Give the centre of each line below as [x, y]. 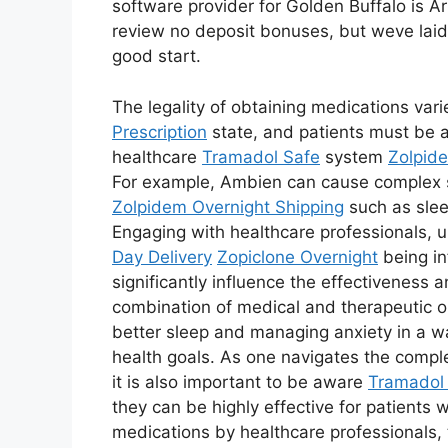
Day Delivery [162, 256]
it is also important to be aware [240, 381]
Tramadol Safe [261, 156]
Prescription [159, 131]
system [354, 156]
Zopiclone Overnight [297, 256]
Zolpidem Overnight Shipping [228, 206]
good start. [156, 56]
